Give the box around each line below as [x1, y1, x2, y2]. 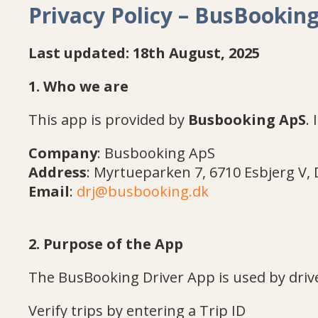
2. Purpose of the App [28, 234, 183, 253]
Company [28, 143, 97, 163]
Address [28, 163, 87, 182]
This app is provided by [28, 110, 188, 129]
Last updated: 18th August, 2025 [28, 43, 260, 62]
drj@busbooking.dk [77, 182, 209, 201]
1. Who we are [28, 77, 128, 96]
